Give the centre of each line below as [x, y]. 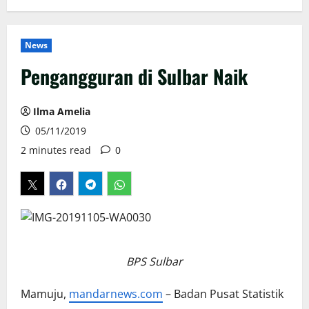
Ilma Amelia [62, 112]
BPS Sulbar [154, 262]
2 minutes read [56, 150]
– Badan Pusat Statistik [223, 294]
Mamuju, [45, 294]
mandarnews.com [116, 294]
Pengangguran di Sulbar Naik [134, 77]
